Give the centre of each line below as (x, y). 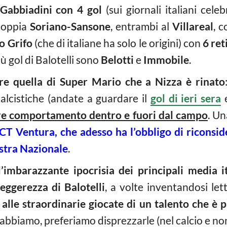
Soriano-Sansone (70, 26)
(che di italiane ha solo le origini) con (117, 43)
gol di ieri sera (185, 98)
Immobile (166, 60)
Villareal (193, 26)
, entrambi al (141, 26)
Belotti (117, 60)
